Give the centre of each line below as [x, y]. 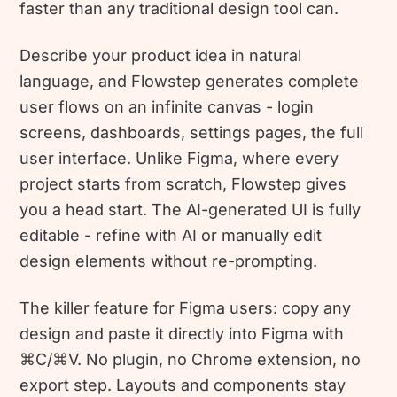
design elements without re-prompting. [169, 261]
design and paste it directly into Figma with [182, 333]
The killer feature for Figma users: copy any [186, 307]
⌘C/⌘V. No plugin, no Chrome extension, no [191, 359]
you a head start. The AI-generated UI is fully [191, 209]
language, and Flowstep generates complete [190, 81]
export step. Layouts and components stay [183, 385]
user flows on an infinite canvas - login [167, 106]
